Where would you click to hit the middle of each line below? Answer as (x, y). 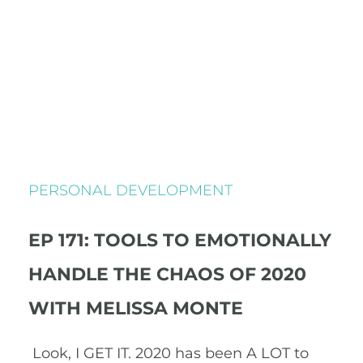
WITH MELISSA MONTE (136, 308)
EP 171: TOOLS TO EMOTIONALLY (180, 240)
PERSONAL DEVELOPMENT (130, 190)
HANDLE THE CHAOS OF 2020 (167, 274)
